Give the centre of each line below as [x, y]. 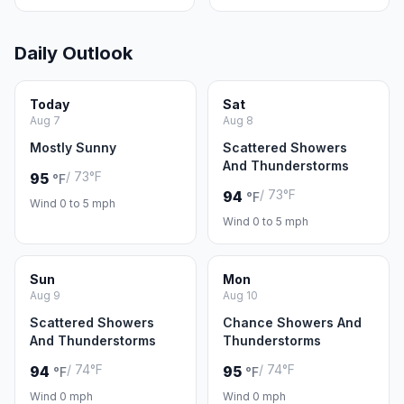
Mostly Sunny [73, 147]
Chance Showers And [292, 322]
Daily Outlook [73, 53]
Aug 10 [240, 295]
